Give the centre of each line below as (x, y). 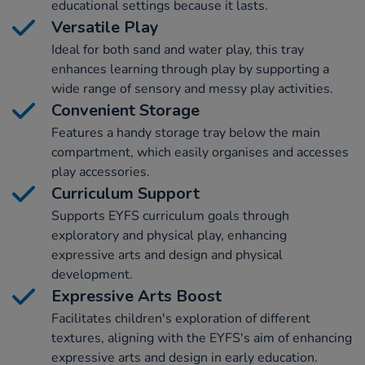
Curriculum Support (125, 193)
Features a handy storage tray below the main (186, 132)
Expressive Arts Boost (136, 296)
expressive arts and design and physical (167, 255)
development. (92, 274)
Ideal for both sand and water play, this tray (178, 49)
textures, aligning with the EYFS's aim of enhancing (202, 338)
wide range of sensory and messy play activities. (192, 88)
